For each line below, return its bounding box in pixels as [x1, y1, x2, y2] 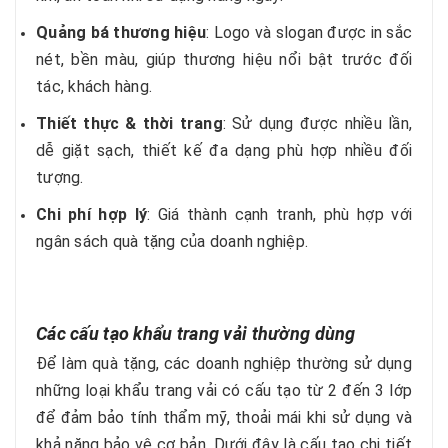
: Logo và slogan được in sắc [206, 23, 412, 42]
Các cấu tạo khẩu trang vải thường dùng [36, 323, 356, 344]
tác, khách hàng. [36, 77, 152, 96]
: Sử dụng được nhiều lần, [222, 114, 413, 133]
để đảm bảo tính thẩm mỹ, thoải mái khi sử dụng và [36, 408, 412, 427]
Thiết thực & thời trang [36, 114, 223, 133]
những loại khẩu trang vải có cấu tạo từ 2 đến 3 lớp [36, 381, 412, 400]
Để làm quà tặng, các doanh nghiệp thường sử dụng [36, 354, 412, 373]
